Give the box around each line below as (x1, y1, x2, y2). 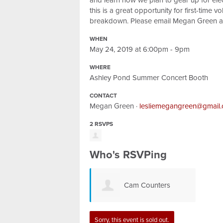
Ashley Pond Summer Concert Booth (90, 73, 208, 82)
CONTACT (90, 92, 117, 99)
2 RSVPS (90, 120, 113, 127)
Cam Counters (123, 180, 170, 190)
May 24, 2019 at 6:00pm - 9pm (90, 45, 190, 54)
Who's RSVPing (90, 148, 167, 161)
